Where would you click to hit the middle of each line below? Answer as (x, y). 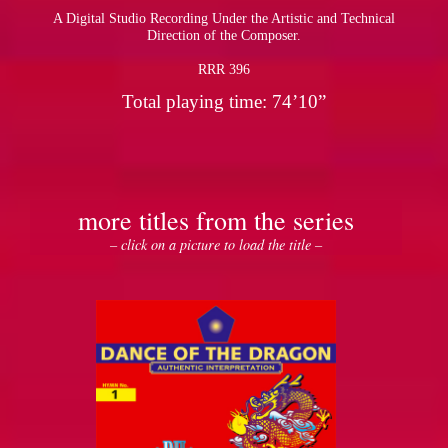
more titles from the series (216, 220)
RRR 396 (224, 69)
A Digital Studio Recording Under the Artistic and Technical (224, 18)
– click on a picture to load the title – (216, 245)
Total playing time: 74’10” (224, 102)
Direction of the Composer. (224, 35)
